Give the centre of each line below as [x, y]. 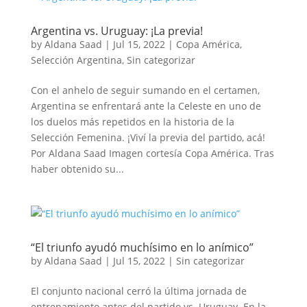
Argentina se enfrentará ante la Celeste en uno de [146, 106]
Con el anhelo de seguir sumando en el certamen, [145, 90]
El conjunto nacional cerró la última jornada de [138, 291]
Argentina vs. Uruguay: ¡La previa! [116, 31]
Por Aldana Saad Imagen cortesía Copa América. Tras [152, 153]
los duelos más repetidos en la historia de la [132, 122]
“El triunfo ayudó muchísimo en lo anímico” [142, 247]
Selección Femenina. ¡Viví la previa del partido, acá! [148, 137]
